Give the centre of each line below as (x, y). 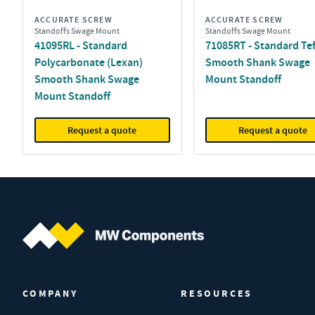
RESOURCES (217, 293)
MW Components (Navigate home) (102, 257)
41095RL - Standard (81, 45)
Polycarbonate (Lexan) (89, 62)
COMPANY (50, 293)
